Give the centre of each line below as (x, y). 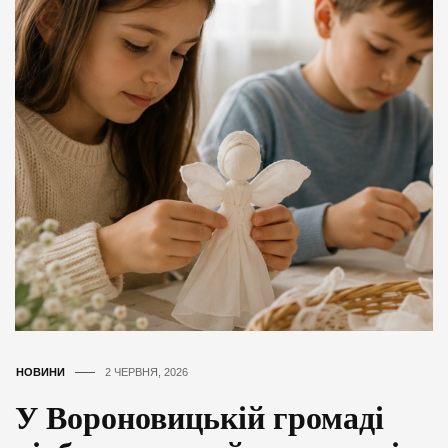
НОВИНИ (40, 371)
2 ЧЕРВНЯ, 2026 (146, 371)
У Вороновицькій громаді (199, 417)
